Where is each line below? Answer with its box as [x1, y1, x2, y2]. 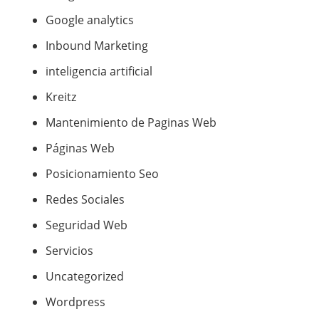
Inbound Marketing [46, 38, 148, 54]
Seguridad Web [46, 217, 127, 234]
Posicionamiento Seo [46, 166, 159, 182]
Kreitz [46, 89, 76, 105]
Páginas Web [46, 140, 115, 157]
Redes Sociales [46, 192, 125, 208]
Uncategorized [46, 268, 124, 285]
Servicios [46, 243, 93, 259]
